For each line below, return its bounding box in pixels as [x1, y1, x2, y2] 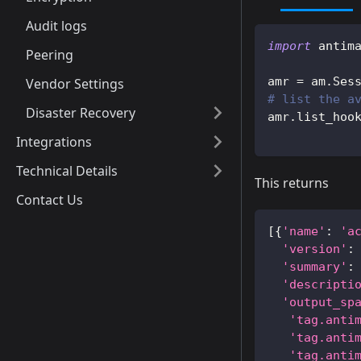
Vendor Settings [26, 75, 124, 93]
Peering [26, 46, 73, 64]
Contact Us [16, 191, 83, 209]
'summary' [282, 259, 347, 275]
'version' [282, 242, 347, 257]
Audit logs [26, 17, 87, 35]
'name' [282, 224, 326, 239]
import [268, 39, 311, 54]
